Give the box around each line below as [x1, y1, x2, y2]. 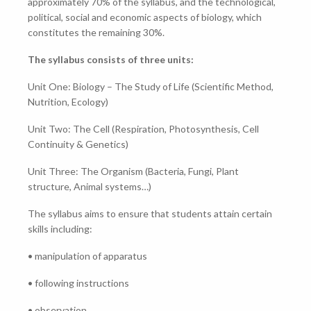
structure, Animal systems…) [27, 180, 151, 193]
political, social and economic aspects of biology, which [27, 11, 262, 24]
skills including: [27, 223, 92, 235]
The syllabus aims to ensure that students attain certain [27, 208, 272, 220]
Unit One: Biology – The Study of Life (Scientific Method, [27, 81, 274, 93]
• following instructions [27, 277, 129, 289]
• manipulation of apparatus [27, 250, 147, 262]
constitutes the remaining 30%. [27, 26, 165, 39]
